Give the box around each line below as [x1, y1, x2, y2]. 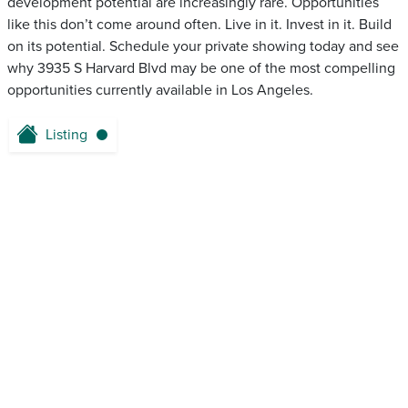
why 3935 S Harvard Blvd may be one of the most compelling [7, 59, 395, 77]
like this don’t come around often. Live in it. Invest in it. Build [7, 15, 392, 34]
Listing [46, 126, 87, 144]
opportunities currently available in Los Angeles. [7, 81, 313, 99]
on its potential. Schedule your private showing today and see [7, 37, 399, 56]
